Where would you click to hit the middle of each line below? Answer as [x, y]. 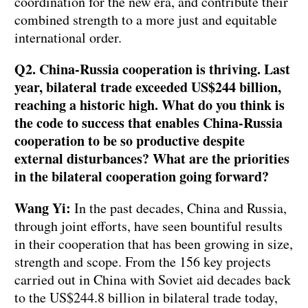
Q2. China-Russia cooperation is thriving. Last [152, 69]
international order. [68, 38]
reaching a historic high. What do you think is [150, 105]
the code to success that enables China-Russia [148, 123]
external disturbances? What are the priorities [152, 159]
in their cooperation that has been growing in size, [154, 244]
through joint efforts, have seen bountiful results [148, 226]
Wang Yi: [43, 208]
